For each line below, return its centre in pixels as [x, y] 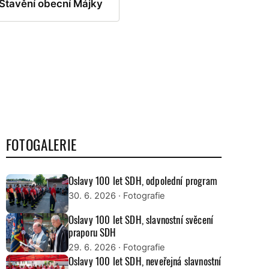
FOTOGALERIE [41, 144]
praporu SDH [92, 232]
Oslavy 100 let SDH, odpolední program [143, 180]
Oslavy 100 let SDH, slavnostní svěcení [141, 219]
